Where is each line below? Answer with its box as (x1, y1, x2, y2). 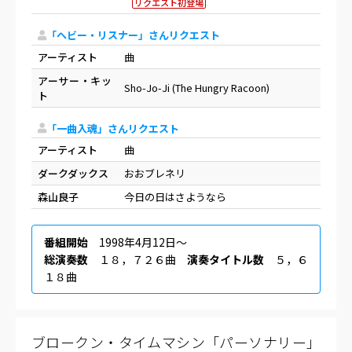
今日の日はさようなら (124, 189, 226, 205)
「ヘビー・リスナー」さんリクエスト (46, 27, 220, 43)
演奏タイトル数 (187, 251, 264, 268)
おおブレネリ (124, 166, 185, 181)
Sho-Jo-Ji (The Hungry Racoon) (124, 79, 269, 95)
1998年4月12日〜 (88, 234, 187, 251)
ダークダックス (38, 166, 108, 181)
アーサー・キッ (38, 72, 112, 88)
